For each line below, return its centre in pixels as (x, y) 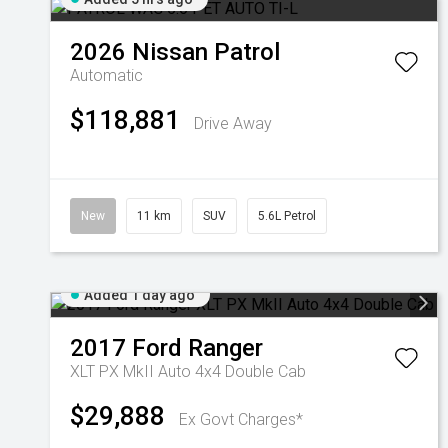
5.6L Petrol (287, 216)
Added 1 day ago (139, 295)
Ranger (225, 348)
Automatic (106, 75)
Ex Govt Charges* (241, 419)
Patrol (247, 52)
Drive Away (233, 123)
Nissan (170, 52)
